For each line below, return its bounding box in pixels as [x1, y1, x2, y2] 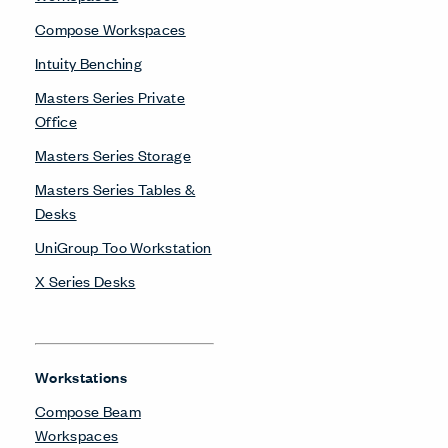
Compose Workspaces [35, 17, 186, 39]
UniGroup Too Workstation [35, 235, 212, 257]
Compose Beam [35, 399, 141, 421]
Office [35, 109, 77, 131]
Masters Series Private [35, 85, 186, 107]
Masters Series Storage [35, 143, 192, 165]
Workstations [35, 365, 127, 387]
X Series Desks [35, 269, 136, 291]
